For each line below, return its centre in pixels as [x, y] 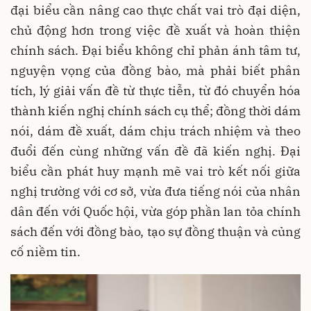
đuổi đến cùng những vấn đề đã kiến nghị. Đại [155, 151]
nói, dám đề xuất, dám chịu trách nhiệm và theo [155, 131]
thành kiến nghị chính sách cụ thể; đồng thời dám [155, 111]
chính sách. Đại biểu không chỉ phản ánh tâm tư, [155, 51]
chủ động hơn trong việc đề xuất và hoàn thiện [155, 31]
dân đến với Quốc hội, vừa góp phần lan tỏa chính [155, 212]
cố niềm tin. [45, 252]
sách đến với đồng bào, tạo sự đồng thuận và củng [155, 232]
